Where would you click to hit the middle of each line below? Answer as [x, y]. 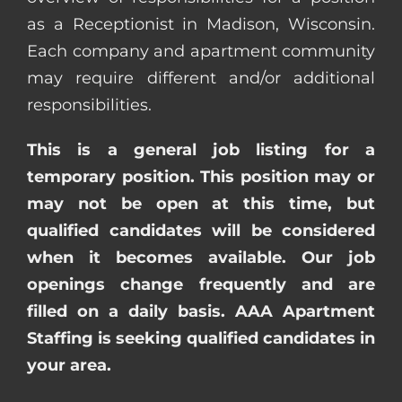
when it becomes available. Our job [201, 257]
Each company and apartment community [201, 51]
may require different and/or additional [201, 78]
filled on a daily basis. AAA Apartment [201, 311]
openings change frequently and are [201, 284]
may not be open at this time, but [201, 203]
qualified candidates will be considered [201, 230]
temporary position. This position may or [201, 176]
